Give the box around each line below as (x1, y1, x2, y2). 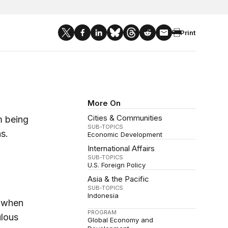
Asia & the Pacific (88, 174, 150, 184)
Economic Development (88, 130, 163, 138)
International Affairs (88, 144, 155, 153)
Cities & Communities (88, 113, 163, 123)
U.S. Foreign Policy (88, 161, 146, 169)
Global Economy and (88, 216, 154, 224)
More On (88, 98, 121, 108)
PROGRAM (88, 209, 117, 216)
